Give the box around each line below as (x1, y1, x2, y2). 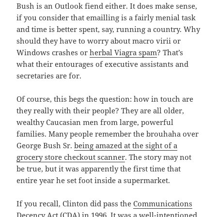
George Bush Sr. (16, 140, 75, 151)
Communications (133, 199, 193, 209)
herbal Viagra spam (90, 47, 157, 58)
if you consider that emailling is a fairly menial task (16, 13, 196, 23)
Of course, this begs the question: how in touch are (16, 94, 194, 104)
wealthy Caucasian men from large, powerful (16, 117, 174, 127)
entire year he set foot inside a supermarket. (16, 175, 170, 186)
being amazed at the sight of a (74, 140, 178, 151)
